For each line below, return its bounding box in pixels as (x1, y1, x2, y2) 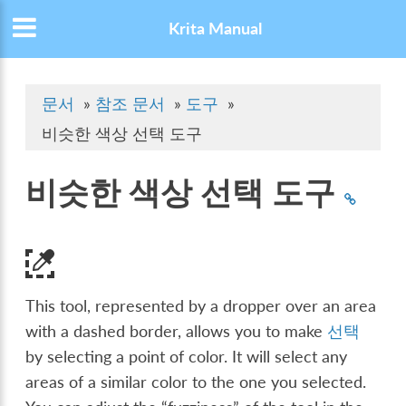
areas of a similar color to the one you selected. (25, 372, 367, 392)
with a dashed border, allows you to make (25, 322, 328, 342)
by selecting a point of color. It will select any (25, 347, 348, 367)
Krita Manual (168, 19, 262, 39)
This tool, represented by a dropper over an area (25, 296, 377, 316)
